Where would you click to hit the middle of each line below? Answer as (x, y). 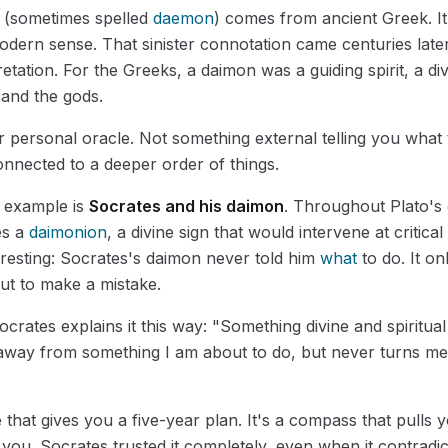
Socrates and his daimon (186, 205)
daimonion (68, 231)
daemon (183, 17)
